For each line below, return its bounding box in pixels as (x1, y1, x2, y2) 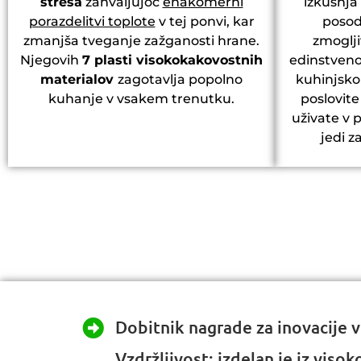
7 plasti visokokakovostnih (82, 52, 263, 68)
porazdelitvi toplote (28, 14, 156, 30)
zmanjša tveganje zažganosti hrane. (23, 33, 259, 49)
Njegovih (20, 52, 82, 68)
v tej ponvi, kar (155, 14, 255, 30)
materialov (40, 72, 118, 88)
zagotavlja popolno (118, 72, 243, 88)
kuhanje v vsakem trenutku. (48, 91, 234, 107)
